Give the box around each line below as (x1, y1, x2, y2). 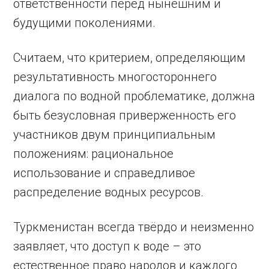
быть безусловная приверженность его (13, 107, 237, 122)
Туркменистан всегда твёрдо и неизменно (13, 219, 255, 234)
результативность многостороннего (13, 69, 217, 84)
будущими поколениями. (13, 15, 156, 30)
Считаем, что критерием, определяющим (13, 50, 246, 65)
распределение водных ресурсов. (13, 184, 204, 199)
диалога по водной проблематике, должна (13, 88, 256, 103)
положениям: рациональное (13, 146, 174, 161)
